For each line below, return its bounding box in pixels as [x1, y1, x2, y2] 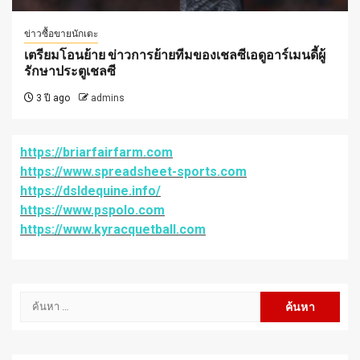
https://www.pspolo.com [20, 202, 165, 218]
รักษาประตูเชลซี [24, 63, 116, 79]
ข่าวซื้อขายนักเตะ [24, 27, 98, 39]
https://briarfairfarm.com [20, 144, 173, 160]
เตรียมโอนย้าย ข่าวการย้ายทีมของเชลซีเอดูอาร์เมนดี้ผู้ [24, 47, 325, 63]
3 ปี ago [34, 92, 70, 104]
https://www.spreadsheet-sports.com [20, 163, 247, 179]
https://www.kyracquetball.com [20, 221, 206, 237]
